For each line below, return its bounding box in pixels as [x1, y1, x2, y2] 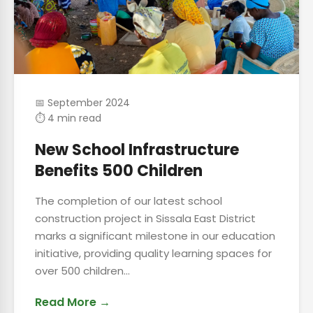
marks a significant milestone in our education [35, 228, 275, 243]
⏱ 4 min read [35, 111, 101, 125]
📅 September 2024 [35, 96, 130, 110]
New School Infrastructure [35, 139, 239, 161]
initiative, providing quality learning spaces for [35, 246, 272, 261]
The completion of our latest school [35, 194, 222, 208]
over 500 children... [35, 263, 130, 278]
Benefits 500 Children [35, 160, 203, 182]
